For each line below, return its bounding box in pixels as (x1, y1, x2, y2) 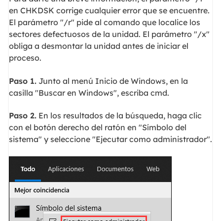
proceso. (8, 53, 41, 63)
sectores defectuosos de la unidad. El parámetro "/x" (8, 29, 210, 39)
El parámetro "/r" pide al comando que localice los (8, 17, 200, 28)
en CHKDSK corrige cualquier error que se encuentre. (8, 5, 210, 16)
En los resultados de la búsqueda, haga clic (36, 110, 202, 121)
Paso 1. (8, 75, 37, 86)
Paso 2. (8, 110, 37, 121)
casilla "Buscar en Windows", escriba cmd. (8, 87, 169, 98)
